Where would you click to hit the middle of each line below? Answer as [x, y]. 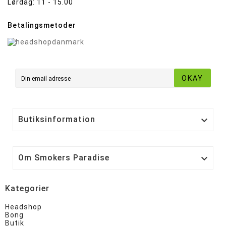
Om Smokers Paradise [64, 157]
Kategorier [27, 188]
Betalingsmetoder [42, 25]
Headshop [23, 207]
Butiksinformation [57, 119]
